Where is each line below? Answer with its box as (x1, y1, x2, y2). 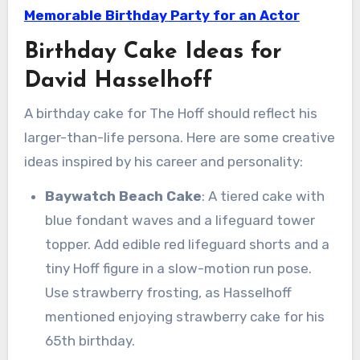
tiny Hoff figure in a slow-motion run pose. (44, 260, 312, 276)
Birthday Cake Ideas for (23, 41, 282, 64)
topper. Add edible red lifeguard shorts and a (44, 235, 329, 252)
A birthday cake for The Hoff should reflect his (23, 104, 317, 121)
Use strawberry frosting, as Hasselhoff (44, 284, 292, 301)
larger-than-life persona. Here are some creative (23, 129, 335, 145)
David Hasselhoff (23, 70, 212, 93)
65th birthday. (44, 332, 135, 349)
